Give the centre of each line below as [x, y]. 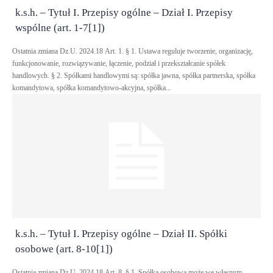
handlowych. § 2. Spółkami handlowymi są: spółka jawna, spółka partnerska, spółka [134, 76]
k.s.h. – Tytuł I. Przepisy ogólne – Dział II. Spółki [121, 234]
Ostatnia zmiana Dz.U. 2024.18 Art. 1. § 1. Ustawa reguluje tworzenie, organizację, [58, 51]
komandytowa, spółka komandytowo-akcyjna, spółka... [92, 88]
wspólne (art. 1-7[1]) [60, 28]
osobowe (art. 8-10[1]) [64, 249]
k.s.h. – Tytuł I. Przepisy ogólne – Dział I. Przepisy [124, 12]
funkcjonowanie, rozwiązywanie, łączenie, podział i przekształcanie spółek [119, 63]
